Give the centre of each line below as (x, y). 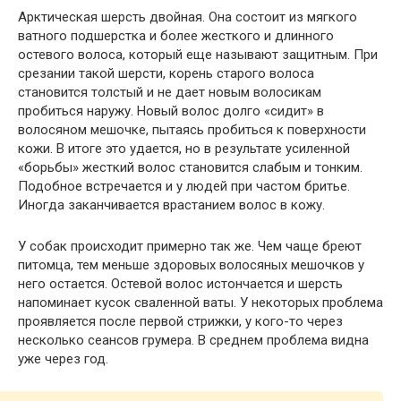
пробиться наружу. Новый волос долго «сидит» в (171, 111)
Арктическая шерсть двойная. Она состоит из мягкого (188, 17)
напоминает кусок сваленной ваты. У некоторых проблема (200, 303)
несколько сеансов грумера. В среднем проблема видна (193, 341)
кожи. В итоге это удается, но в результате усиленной (184, 149)
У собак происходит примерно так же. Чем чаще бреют (190, 247)
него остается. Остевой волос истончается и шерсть (180, 284)
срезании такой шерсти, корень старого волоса (166, 74)
